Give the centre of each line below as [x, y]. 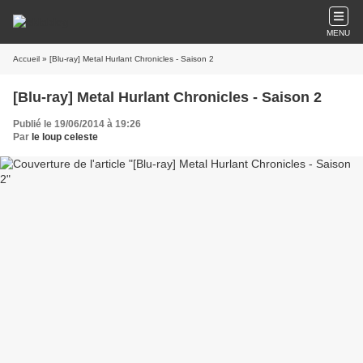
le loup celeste [65, 137]
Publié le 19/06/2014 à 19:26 [77, 124]
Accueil [26, 59]
